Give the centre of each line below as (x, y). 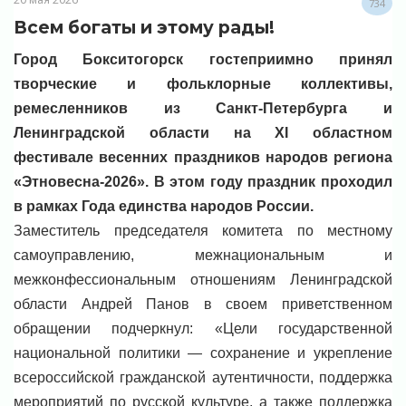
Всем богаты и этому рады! (144, 27)
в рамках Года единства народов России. (164, 207)
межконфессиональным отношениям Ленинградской (203, 280)
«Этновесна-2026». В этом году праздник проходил (203, 182)
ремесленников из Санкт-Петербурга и (203, 109)
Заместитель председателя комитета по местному (203, 231)
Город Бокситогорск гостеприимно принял (203, 60)
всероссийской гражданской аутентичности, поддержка (203, 378)
